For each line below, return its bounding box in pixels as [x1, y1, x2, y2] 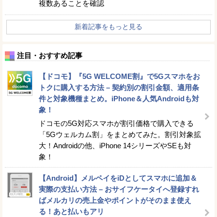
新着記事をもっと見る [75, 23, 142, 31]
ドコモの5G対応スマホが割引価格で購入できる [39, 119, 194, 127]
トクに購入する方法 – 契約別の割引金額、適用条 [39, 83, 199, 92]
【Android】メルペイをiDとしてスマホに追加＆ [39, 174, 197, 182]
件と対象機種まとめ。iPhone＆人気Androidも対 [39, 94, 199, 103]
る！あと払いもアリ [39, 207, 104, 216]
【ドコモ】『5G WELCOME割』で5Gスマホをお [39, 72, 200, 80]
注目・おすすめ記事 [17, 51, 82, 60]
